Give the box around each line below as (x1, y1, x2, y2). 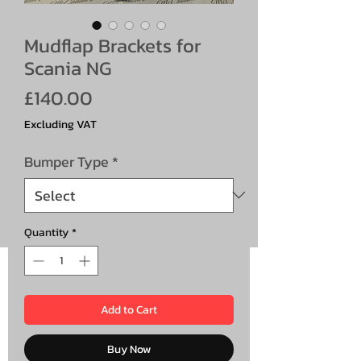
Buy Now (107, 340, 151, 358)
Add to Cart (101, 301, 157, 318)
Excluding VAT (24, 115, 97, 133)
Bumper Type (24, 150, 109, 172)
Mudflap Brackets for (24, 31, 201, 60)
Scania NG (24, 53, 111, 82)
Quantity (24, 223, 68, 241)
